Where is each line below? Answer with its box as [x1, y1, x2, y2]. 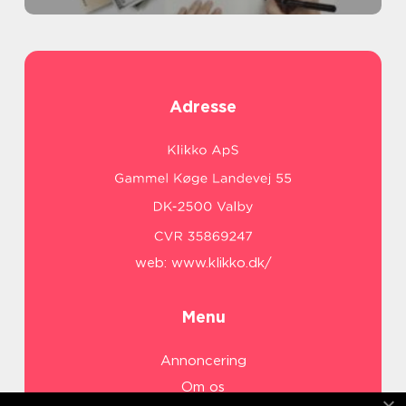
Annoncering [159, 353, 246, 370]
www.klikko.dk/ [170, 255, 272, 272]
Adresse [169, 97, 237, 116]
